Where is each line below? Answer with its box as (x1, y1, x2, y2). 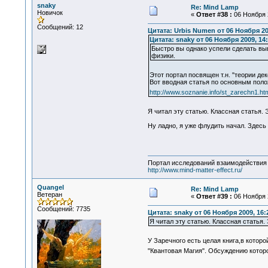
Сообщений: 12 (36, 23, 83, 31)
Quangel (36, 184, 64, 191)
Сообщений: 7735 (36, 205, 90, 212)
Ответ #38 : (196, 11, 232, 18)
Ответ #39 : (196, 193, 232, 200)
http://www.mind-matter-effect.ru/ (147, 166, 242, 174)
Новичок (36, 9, 63, 16)
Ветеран (36, 191, 62, 198)
